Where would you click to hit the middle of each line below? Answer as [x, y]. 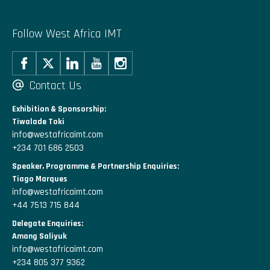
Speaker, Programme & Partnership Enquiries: [96, 166]
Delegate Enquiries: [48, 223]
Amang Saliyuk [39, 236]
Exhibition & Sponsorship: [59, 109]
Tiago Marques [40, 179]
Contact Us [54, 86]
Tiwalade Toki [38, 122]
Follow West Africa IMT [67, 34]
